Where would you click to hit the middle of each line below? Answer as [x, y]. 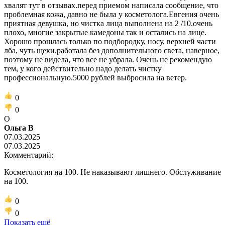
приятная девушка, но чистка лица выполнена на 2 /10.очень [108, 23]
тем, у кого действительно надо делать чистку [83, 68]
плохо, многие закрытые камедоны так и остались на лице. [105, 32]
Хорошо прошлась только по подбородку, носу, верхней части [110, 41]
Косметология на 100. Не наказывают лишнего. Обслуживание [113, 172]
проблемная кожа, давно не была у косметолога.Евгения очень [111, 14]
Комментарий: [29, 155]
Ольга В [19, 128]
